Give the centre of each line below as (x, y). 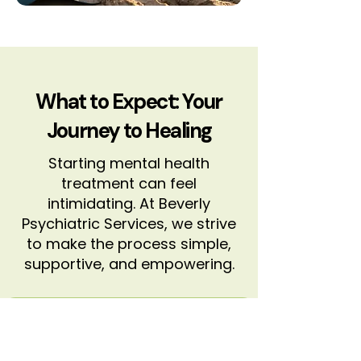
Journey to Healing (129, 131)
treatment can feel (129, 183)
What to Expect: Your (129, 102)
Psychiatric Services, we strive (129, 224)
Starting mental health (129, 163)
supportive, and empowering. (129, 264)
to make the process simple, (129, 244)
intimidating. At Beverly (129, 203)
